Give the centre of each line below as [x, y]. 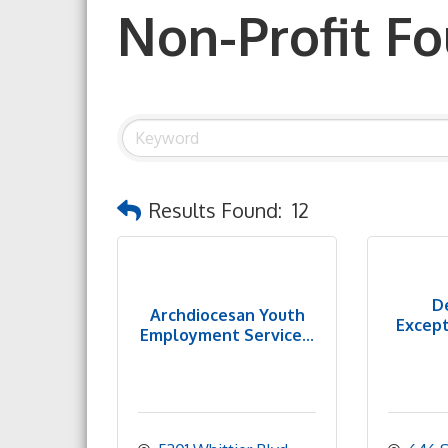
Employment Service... [227, 334]
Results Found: [215, 210]
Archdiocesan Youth [227, 314]
